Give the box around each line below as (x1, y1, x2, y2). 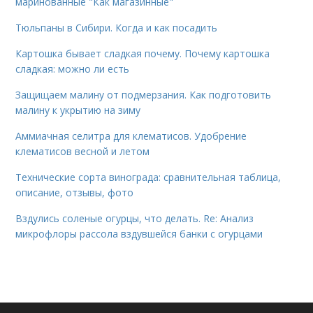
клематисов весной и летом (15, 144, 150, 158)
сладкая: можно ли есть (15, 61, 130, 75)
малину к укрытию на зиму (15, 103, 141, 117)
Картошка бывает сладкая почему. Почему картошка (15, 46, 270, 60)
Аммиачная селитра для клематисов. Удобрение (15, 129, 247, 143)
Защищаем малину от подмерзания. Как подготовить (15, 87, 272, 101)
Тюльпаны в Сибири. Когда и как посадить (15, 20, 218, 34)
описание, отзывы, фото (15, 185, 134, 199)
